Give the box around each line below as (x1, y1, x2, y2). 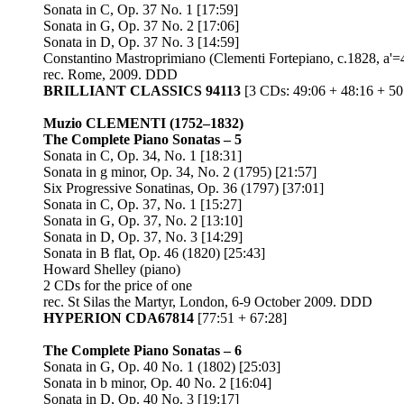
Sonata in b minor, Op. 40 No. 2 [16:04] (43, 375, 271, 390)
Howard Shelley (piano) (43, 262, 180, 277)
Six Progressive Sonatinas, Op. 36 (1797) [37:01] (43, 180, 324, 196)
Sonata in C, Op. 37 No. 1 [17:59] (43, 2, 238, 17)
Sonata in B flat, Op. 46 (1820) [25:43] (43, 245, 265, 261)
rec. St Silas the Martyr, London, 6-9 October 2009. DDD (43, 294, 372, 309)
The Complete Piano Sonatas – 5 (43, 132, 242, 147)
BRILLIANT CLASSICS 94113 (43, 83, 241, 98)
